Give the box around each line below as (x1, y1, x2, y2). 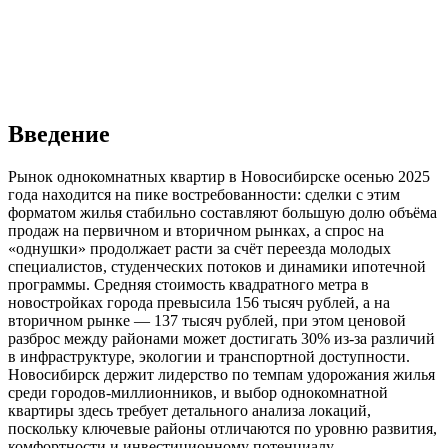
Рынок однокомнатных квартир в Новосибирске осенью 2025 (8, 167, 430, 185)
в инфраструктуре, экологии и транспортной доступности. (8, 347, 410, 365)
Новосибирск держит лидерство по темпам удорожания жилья (8, 365, 435, 383)
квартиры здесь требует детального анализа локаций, (8, 401, 371, 419)
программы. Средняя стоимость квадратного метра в (8, 275, 369, 293)
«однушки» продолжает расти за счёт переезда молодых (8, 239, 391, 257)
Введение (8, 120, 110, 147)
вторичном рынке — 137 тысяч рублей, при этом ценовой (8, 311, 406, 329)
